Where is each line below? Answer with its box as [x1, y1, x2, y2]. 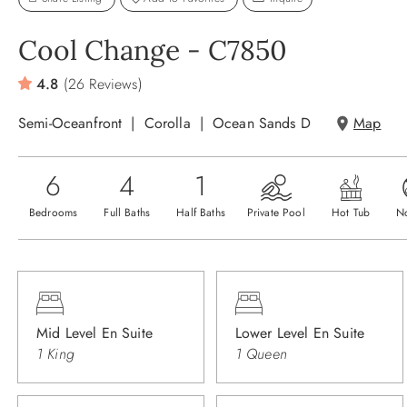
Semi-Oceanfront [18, 112, 123, 134]
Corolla [144, 112, 191, 134]
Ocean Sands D [212, 112, 311, 134]
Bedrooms [29, 203, 78, 221]
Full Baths [104, 203, 151, 221]
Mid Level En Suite [36, 322, 153, 343]
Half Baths [176, 203, 225, 221]
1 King [36, 342, 74, 364]
